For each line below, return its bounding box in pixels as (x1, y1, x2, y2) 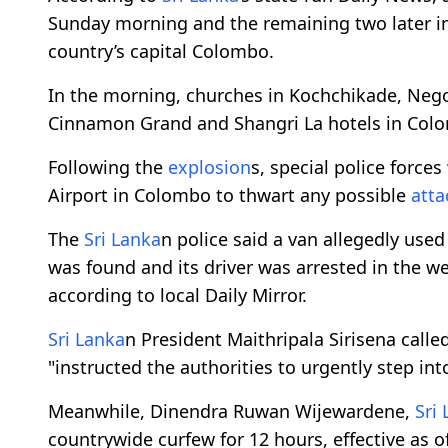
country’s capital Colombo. (48, 39, 279, 64)
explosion (168, 155, 251, 180)
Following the (48, 155, 168, 180)
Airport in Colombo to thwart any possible (48, 183, 411, 208)
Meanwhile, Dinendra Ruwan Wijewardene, (48, 399, 415, 424)
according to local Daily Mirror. (48, 283, 307, 308)
